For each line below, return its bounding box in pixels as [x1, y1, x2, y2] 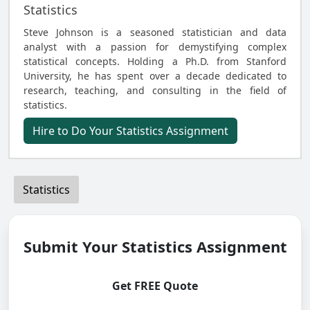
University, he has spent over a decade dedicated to [24, 69, 286, 82]
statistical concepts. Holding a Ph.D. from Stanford [24, 55, 286, 68]
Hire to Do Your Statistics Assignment [33, 123, 228, 138]
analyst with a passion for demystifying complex [24, 40, 286, 53]
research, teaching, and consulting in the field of [24, 84, 286, 97]
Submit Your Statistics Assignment [23, 236, 287, 257]
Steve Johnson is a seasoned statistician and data [24, 26, 286, 39]
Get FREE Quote [112, 278, 198, 293]
